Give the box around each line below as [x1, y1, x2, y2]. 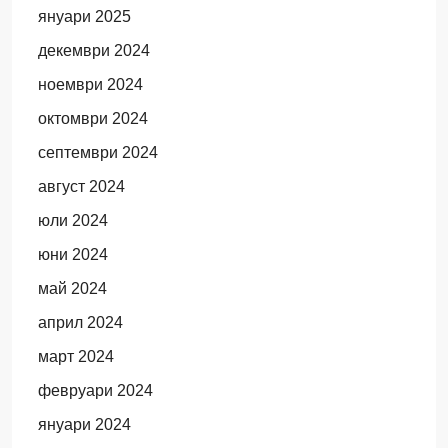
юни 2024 [37, 246, 108, 263]
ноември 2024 [37, 76, 143, 93]
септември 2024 [37, 144, 158, 161]
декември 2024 [37, 42, 150, 59]
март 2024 [37, 348, 114, 365]
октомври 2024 [37, 110, 148, 127]
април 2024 [37, 314, 123, 331]
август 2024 [37, 178, 125, 195]
